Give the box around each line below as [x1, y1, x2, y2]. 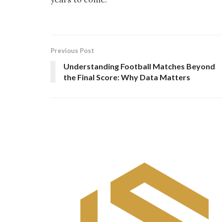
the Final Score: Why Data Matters [63, 72, 190, 82]
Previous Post [51, 47, 94, 55]
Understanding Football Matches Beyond [63, 61, 215, 71]
